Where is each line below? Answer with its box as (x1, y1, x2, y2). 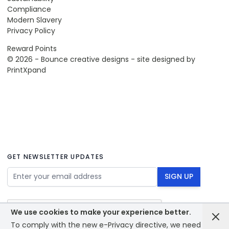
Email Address (7, 166, 56, 177)
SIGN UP (165, 171, 193, 182)
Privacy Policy (7, 26, 55, 36)
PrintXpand (7, 65, 46, 75)
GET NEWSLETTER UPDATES (7, 152, 104, 161)
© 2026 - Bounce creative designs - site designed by (7, 54, 195, 64)
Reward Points (7, 43, 57, 54)
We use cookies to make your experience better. (11, 207, 191, 217)
